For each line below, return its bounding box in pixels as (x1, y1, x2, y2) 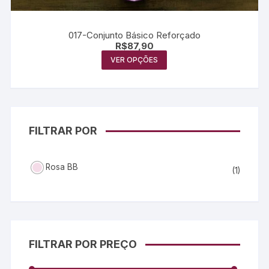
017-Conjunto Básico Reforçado (68, 29, 201, 41)
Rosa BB (46, 162, 79, 172)
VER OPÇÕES (110, 55, 159, 65)
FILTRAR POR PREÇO (29, 237, 138, 250)
